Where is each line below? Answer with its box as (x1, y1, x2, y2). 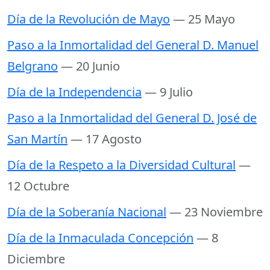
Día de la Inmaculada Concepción (7, 229, 193, 246)
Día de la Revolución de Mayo (7, 10, 170, 27)
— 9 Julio (145, 83, 193, 100)
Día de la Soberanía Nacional (7, 203, 166, 220)
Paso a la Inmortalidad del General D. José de (7, 109, 257, 126)
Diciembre (7, 250, 65, 267)
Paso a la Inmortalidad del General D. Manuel (7, 36, 259, 53)
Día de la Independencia (7, 83, 142, 100)
